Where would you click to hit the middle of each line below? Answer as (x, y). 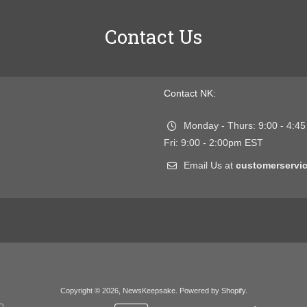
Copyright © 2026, (91, 291)
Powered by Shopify (212, 291)
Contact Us (153, 37)
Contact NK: (190, 94)
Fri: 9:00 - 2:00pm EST (213, 142)
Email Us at (210, 165)
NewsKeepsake (149, 291)
